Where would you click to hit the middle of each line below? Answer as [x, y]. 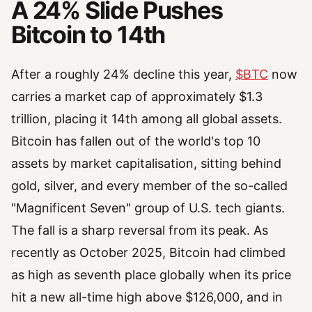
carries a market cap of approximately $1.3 [137, 97]
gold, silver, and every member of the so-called [149, 186]
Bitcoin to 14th [88, 35]
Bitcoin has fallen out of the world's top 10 [136, 141]
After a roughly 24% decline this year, [123, 75]
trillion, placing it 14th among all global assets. [147, 119]
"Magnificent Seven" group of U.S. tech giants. [148, 208]
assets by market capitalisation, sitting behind [146, 164]
